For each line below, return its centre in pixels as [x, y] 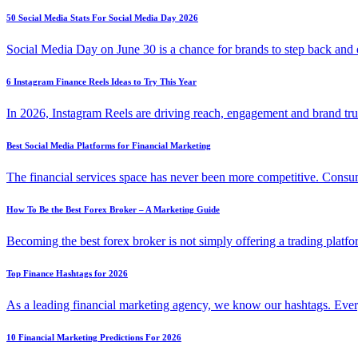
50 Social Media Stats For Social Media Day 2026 [102, 18]
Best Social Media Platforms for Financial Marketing [109, 146]
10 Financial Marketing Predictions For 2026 [94, 338]
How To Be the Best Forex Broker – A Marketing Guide [113, 210]
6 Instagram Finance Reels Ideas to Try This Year [101, 82]
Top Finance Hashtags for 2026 [67, 274]
